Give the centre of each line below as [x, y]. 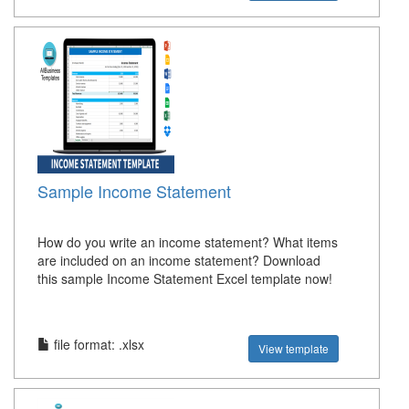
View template [294, 349]
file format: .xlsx [97, 345]
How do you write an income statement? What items [188, 242]
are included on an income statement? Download [179, 261]
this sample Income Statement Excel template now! [185, 279]
